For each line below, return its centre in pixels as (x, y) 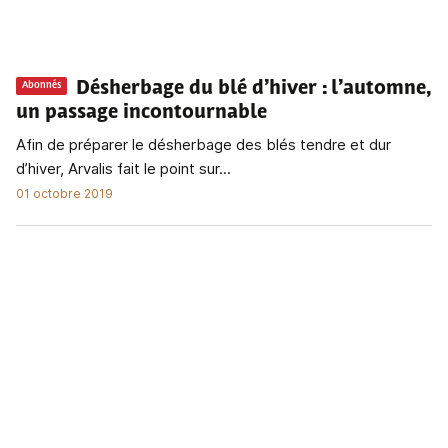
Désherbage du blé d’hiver (196, 88)
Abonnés (41, 86)
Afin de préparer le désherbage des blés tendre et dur (203, 144)
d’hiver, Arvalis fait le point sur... (123, 168)
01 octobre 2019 (64, 193)
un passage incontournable (141, 112)
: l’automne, (376, 88)
